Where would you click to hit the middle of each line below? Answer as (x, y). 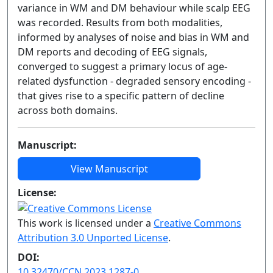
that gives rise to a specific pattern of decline (121, 96)
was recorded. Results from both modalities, (120, 23)
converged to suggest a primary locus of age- (122, 66)
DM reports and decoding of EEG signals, (112, 52)
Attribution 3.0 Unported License (93, 237)
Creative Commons (197, 223)
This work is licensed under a (86, 223)
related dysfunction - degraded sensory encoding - (134, 81)
